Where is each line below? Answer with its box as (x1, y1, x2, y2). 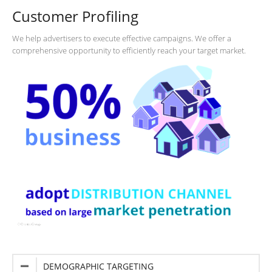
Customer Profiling (12, 5, 138, 26)
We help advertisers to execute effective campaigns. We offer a (12, 33, 231, 44)
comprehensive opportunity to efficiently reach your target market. (12, 45, 246, 56)
